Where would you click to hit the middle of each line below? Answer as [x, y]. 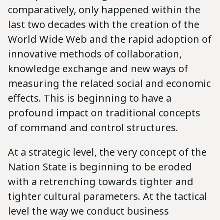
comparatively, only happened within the [104, 10]
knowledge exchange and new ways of [98, 69]
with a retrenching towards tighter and [101, 182]
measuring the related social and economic [109, 83]
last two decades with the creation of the [104, 25]
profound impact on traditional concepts [104, 113]
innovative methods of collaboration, [95, 54]
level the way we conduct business [88, 211]
